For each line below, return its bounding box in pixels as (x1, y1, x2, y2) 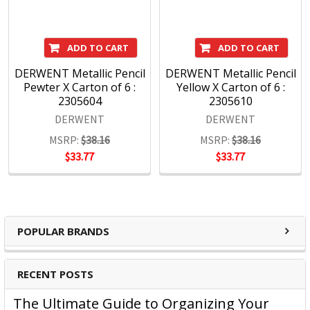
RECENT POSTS (17, 267, 93, 282)
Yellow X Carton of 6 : (176, 80, 285, 95)
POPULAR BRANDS (17, 224, 109, 239)
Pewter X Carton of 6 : (24, 80, 136, 95)
